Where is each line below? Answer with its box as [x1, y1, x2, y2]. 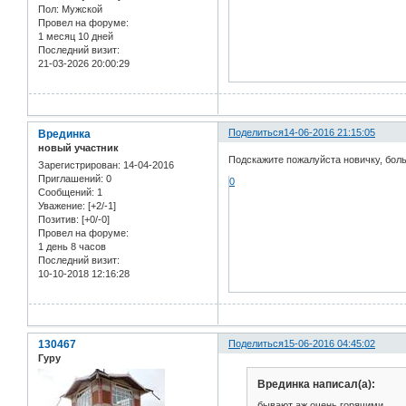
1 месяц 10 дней [38, 30, 113, 42]
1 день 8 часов [38, 241, 106, 253]
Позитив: [38, 214, 79, 226]
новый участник [38, 141, 119, 153]
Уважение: [38, 200, 85, 212]
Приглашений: [38, 173, 103, 185]
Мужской [59, 3, 102, 14]
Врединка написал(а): [256, 377, 375, 391]
